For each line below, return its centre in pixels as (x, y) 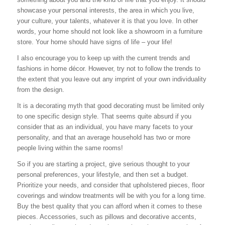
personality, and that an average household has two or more (103, 138)
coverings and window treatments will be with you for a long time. (111, 196)
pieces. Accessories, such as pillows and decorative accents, (106, 217)
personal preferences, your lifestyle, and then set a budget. (102, 175)
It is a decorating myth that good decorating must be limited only (110, 106)
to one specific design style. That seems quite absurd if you (104, 117)
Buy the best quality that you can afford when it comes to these (109, 206)
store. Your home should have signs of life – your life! (94, 42)
